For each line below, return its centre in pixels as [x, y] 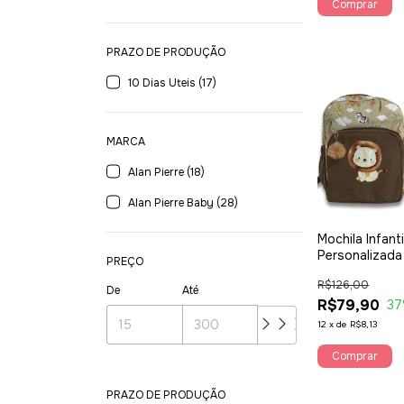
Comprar [355, 356]
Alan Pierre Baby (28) [183, 203]
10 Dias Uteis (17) [172, 83]
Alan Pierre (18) [166, 172]
